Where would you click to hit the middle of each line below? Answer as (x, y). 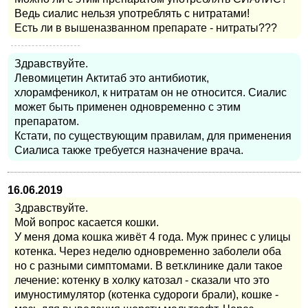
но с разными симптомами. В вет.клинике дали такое (148, 266)
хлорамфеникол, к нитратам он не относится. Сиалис (151, 93)
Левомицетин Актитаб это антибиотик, (112, 78)
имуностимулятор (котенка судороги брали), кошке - (146, 295)
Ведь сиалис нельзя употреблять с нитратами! (132, 14)
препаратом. (47, 122)
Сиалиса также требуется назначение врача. (129, 151)
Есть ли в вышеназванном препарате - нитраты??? (146, 28)
